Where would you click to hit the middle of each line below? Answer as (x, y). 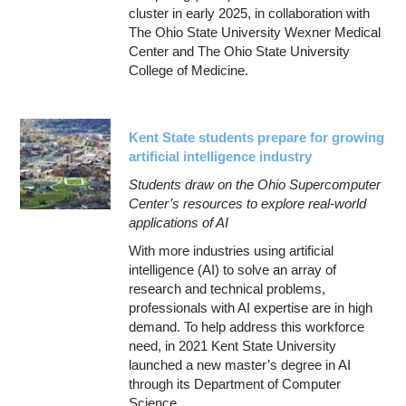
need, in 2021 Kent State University (233, 345)
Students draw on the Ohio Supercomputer (255, 184)
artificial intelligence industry (221, 156)
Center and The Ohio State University (240, 51)
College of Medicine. (193, 70)
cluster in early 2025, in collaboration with (250, 13)
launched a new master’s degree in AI (240, 364)
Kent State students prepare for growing (257, 137)
